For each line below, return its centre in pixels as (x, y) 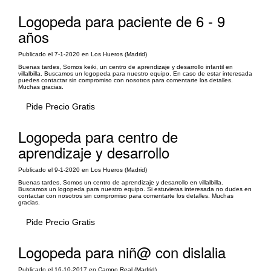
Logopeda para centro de (98, 136)
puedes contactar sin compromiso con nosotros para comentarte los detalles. (126, 80)
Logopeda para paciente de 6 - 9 (122, 21)
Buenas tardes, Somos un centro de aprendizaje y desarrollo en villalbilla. (121, 182)
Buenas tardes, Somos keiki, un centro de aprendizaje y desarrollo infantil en (126, 67)
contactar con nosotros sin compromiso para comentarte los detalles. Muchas (126, 196)
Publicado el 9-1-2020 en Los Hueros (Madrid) (83, 170)
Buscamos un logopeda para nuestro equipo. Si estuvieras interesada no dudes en (135, 189)
